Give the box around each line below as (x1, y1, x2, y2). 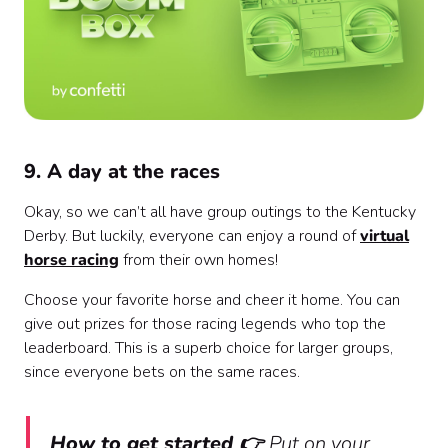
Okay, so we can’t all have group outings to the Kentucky (24, 201, 416, 224)
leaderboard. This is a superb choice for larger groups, (24, 337, 393, 360)
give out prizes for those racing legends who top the (24, 313, 386, 336)
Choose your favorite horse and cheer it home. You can (24, 289, 400, 312)
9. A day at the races (24, 158, 220, 186)
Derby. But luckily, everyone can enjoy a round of (24, 225, 360, 248)
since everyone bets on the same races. (24, 361, 300, 384)
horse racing (24, 249, 119, 272)
